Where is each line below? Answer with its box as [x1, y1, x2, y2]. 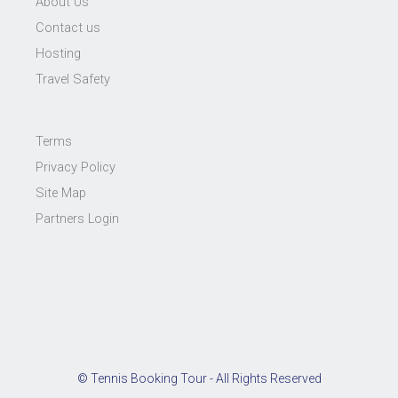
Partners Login [36, 210, 119, 227]
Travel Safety [36, 71, 110, 88]
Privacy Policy [36, 158, 115, 175]
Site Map [36, 184, 86, 201]
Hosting [36, 45, 81, 62]
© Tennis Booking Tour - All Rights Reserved [76, 371, 322, 386]
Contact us [36, 20, 100, 36]
